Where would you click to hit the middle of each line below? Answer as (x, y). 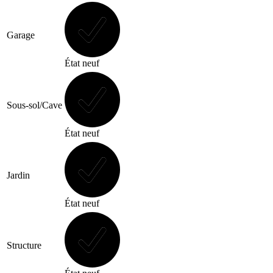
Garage (21, 35)
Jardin (18, 175)
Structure (24, 245)
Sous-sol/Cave (34, 105)
